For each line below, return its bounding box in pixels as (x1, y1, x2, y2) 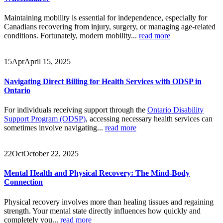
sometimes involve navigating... (4, 123, 105, 132)
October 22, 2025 (23, 149, 79, 158)
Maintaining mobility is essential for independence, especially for (4, 13, 207, 22)
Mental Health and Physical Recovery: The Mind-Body (4, 169, 190, 178)
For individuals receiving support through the (4, 106, 147, 114)
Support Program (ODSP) (4, 114, 86, 123)
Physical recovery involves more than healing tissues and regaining (4, 197, 214, 206)
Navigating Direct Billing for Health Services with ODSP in (4, 77, 202, 86)
